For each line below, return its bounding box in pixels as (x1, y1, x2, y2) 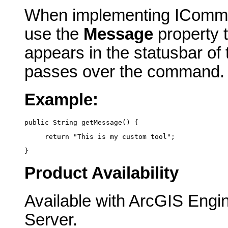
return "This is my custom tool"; (24, 133, 175, 141)
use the (24, 25, 83, 44)
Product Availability (24, 164, 179, 183)
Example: (24, 91, 98, 109)
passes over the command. (24, 63, 224, 81)
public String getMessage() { (24, 118, 138, 126)
